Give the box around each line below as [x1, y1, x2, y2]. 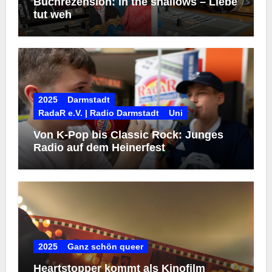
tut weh [33, 8, 72, 21]
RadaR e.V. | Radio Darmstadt [38, 108, 159, 118]
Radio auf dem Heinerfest [33, 141, 165, 154]
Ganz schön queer [67, 241, 143, 251]
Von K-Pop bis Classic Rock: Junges [33, 129, 223, 141]
